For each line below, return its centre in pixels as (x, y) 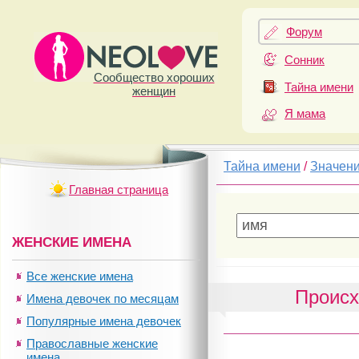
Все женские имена (80, 276)
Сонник (305, 60)
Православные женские (92, 343)
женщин (154, 91)
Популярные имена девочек (104, 321)
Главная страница (119, 190)
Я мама (305, 113)
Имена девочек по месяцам (103, 298)
